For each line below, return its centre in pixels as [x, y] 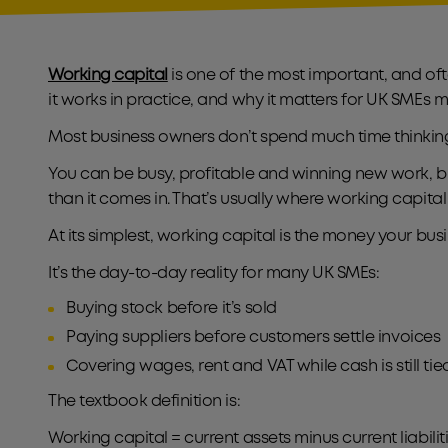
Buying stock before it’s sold [175, 308]
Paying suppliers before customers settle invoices [253, 337]
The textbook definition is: [146, 401]
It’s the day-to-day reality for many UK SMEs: [214, 273]
